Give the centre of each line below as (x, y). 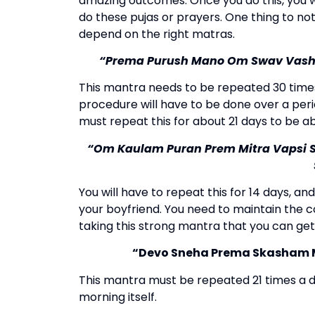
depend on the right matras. (158, 34)
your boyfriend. (120, 210)
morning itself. (118, 297)
